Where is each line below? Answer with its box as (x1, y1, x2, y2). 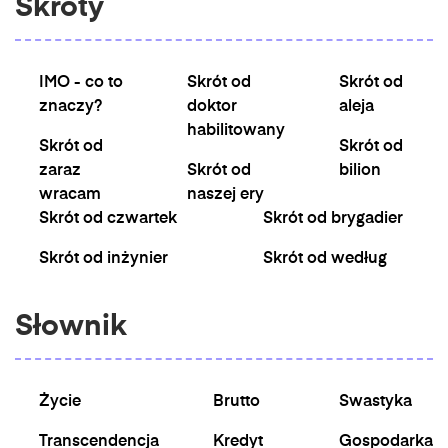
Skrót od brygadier (263, 211, 403, 227)
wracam (39, 187, 101, 203)
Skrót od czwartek (39, 211, 177, 227)
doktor (187, 99, 237, 115)
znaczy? (39, 99, 102, 115)
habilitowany (187, 123, 285, 139)
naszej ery (187, 187, 264, 203)
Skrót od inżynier (39, 251, 168, 267)
